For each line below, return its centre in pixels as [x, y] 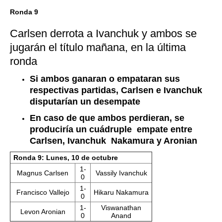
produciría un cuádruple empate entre [111, 129]
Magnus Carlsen [43, 173]
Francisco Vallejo [43, 192]
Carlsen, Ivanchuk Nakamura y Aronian [113, 141]
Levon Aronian [43, 212]
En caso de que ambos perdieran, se [107, 118]
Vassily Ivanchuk [121, 173]
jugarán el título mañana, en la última [98, 47]
